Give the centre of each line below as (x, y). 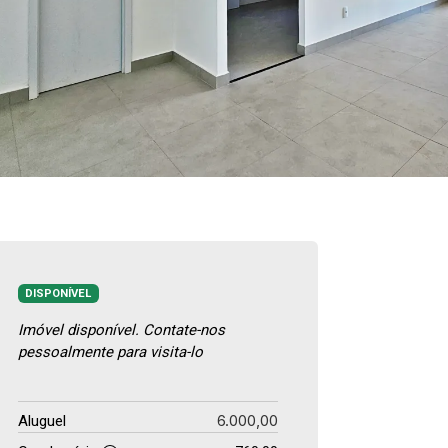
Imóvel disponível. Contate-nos (121, 329)
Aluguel (42, 420)
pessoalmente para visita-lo (110, 351)
